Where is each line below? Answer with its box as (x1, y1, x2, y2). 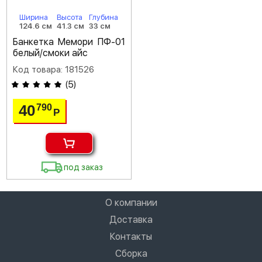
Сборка (115, 248, 147, 259)
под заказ (64, 163, 104, 172)
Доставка (109, 214, 153, 225)
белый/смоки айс (13, 47, 88, 58)
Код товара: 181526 (13, 64, 94, 75)
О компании (105, 197, 157, 208)
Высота (57, 13, 83, 22)
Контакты (110, 231, 152, 242)
